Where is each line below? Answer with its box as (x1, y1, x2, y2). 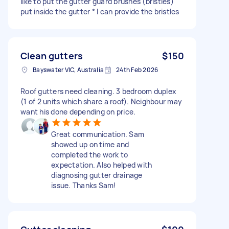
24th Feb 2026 (116, 65, 158, 74)
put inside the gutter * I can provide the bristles (20, 6, 179, 16)
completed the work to (51, 149, 128, 159)
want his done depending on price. (20, 106, 136, 117)
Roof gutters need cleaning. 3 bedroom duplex (20, 86, 176, 96)
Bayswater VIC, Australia (33, 65, 104, 74)
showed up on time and (51, 139, 129, 149)
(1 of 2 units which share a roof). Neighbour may (20, 96, 182, 106)
